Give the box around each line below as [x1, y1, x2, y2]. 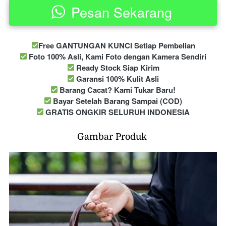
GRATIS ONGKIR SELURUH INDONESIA [43, 106, 190, 118]
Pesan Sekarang [71, 2, 172, 22]
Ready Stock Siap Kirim [74, 62, 159, 73]
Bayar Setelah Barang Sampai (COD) [51, 95, 182, 106]
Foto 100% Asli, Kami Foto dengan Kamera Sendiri [27, 50, 206, 62]
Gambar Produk [77, 131, 149, 142]
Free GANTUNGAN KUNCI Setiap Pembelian [38, 39, 195, 51]
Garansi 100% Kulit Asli [74, 73, 159, 84]
